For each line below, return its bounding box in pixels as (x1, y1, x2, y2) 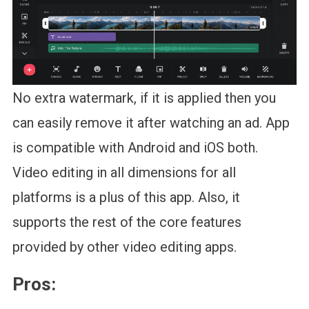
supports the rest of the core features (12, 213, 241, 230)
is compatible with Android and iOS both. (12, 139, 258, 156)
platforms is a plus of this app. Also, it (12, 188, 240, 206)
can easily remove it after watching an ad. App (12, 114, 290, 131)
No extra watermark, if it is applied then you (12, 89, 276, 106)
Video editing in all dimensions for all (12, 163, 236, 181)
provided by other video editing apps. (12, 238, 237, 255)
